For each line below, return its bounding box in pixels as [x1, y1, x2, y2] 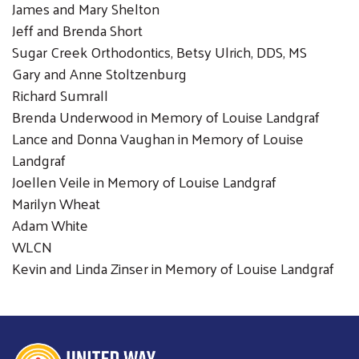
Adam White [12, 211, 88, 238]
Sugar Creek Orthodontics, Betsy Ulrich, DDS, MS [12, 38, 307, 65]
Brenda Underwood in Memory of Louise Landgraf [12, 103, 320, 130]
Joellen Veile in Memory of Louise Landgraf [12, 167, 276, 195]
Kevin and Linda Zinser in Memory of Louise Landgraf [12, 254, 334, 281]
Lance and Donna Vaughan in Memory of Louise [12, 124, 304, 151]
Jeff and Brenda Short [12, 16, 143, 43]
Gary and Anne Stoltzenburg [12, 59, 187, 87]
